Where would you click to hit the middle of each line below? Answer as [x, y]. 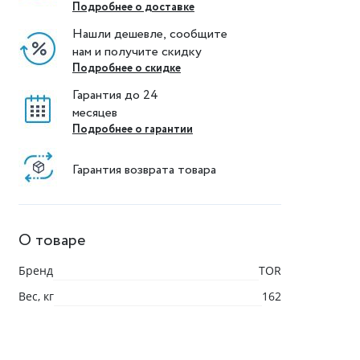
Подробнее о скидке [126, 68]
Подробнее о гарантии [132, 129]
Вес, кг [36, 296]
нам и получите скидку [137, 52]
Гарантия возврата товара [144, 170]
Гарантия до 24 [117, 95]
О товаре [51, 241]
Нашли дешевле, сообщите [151, 34]
